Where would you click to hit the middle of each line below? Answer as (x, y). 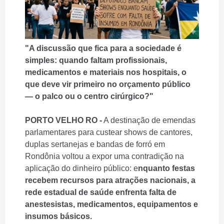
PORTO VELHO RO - (63, 120)
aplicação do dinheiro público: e (81, 168)
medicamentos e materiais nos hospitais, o (106, 72)
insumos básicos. (58, 216)
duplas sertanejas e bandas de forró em (95, 144)
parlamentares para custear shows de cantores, (109, 132)
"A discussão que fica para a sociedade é (103, 48)
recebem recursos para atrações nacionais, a (110, 180)
